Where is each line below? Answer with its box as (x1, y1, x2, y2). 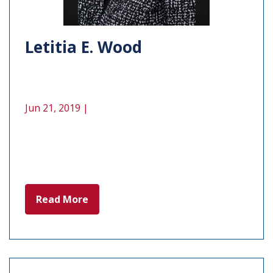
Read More (36, 192, 88, 206)
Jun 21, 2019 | (25, 101, 88, 115)
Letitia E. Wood (25, 35, 142, 58)
